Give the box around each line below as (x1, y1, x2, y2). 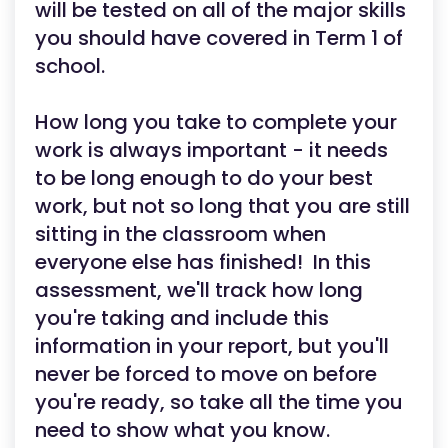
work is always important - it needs (35, 136, 388, 164)
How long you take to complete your (35, 108, 397, 136)
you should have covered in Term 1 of (35, 24, 403, 52)
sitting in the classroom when (35, 220, 326, 248)
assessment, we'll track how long (35, 276, 363, 304)
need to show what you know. (35, 416, 330, 444)
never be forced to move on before (35, 360, 377, 388)
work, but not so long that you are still (35, 192, 410, 220)
